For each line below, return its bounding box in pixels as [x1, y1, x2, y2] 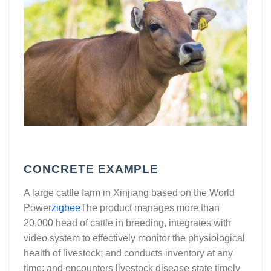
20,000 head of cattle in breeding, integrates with [24, 217, 231, 228]
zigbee [51, 202, 80, 213]
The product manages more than [80, 202, 220, 213]
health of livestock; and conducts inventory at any [24, 247, 233, 258]
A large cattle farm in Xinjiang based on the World [24, 187, 235, 198]
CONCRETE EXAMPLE [24, 162, 159, 175]
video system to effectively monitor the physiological [24, 232, 245, 243]
